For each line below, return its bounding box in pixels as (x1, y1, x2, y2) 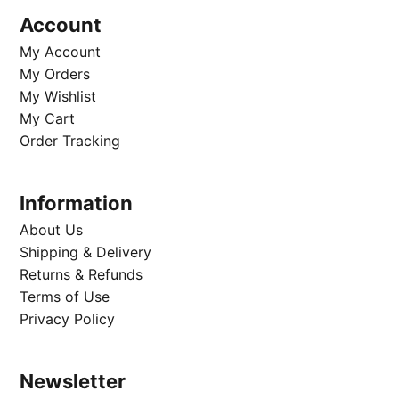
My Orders (20, 64, 91, 83)
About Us (20, 220, 84, 239)
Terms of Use (20, 287, 110, 305)
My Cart (20, 109, 76, 127)
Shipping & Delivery (20, 242, 152, 261)
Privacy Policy (20, 309, 116, 328)
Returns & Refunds (20, 265, 143, 283)
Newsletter (20, 369, 126, 393)
